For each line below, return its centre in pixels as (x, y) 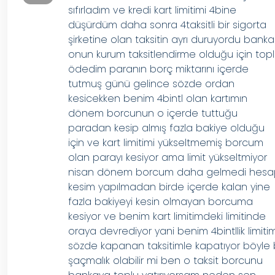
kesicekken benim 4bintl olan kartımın (158, 99)
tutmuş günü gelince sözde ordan (152, 84)
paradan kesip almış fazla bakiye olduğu (167, 128)
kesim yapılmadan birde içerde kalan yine (169, 187)
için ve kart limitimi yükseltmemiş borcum (166, 143)
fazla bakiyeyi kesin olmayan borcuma (161, 202)
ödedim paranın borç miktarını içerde (159, 69)
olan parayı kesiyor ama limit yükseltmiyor (168, 157)
